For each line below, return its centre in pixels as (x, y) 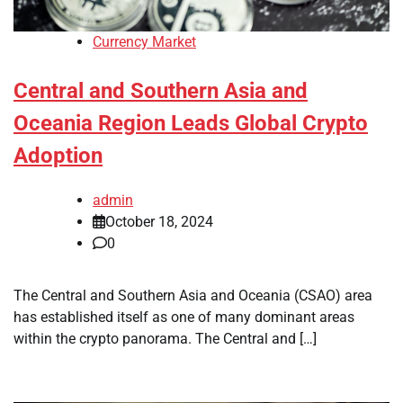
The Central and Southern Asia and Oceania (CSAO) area (193, 296)
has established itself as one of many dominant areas (184, 318)
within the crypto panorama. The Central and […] (165, 339)
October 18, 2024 (159, 222)
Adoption (58, 156)
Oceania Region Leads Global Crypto (191, 124)
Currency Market (144, 42)
